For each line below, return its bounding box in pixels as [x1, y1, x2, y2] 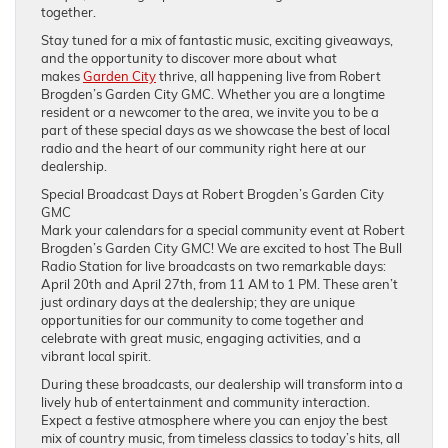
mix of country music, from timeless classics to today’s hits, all [41, 429, 400, 446]
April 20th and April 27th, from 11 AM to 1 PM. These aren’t [41, 275, 398, 292]
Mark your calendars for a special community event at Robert [41, 221, 405, 238]
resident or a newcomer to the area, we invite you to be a [41, 103, 379, 120]
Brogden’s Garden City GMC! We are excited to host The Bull [41, 239, 402, 256]
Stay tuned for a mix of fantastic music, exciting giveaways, [41, 31, 393, 48]
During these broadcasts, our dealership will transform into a [41, 375, 403, 392]
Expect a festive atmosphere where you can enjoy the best [41, 411, 388, 428]
